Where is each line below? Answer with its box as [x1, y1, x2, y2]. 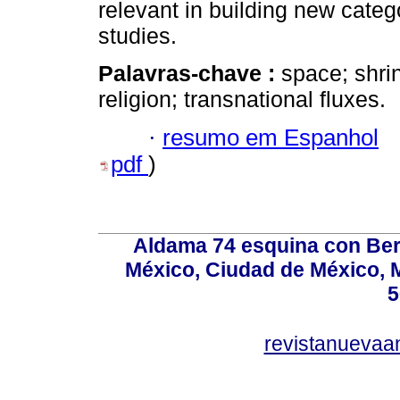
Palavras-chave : [98, 61, 281, 87]
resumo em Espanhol [162, 124, 379, 150]
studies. [98, 23, 177, 49]
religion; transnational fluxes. [98, 87, 386, 112]
